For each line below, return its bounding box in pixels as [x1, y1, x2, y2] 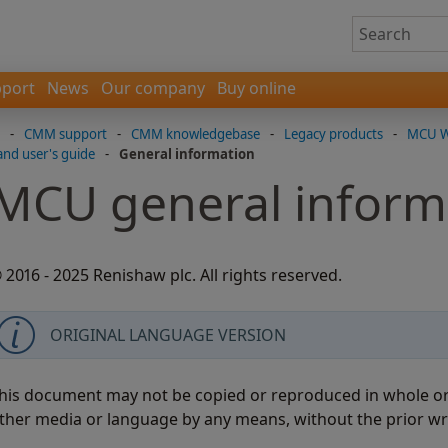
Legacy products [284, 125, 383, 143]
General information [119, 145, 255, 163]
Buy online [217, 77, 296, 99]
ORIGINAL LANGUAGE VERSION [50, 324, 286, 346]
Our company [101, 77, 205, 99]
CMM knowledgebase [131, 125, 260, 143]
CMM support [24, 125, 107, 143]
